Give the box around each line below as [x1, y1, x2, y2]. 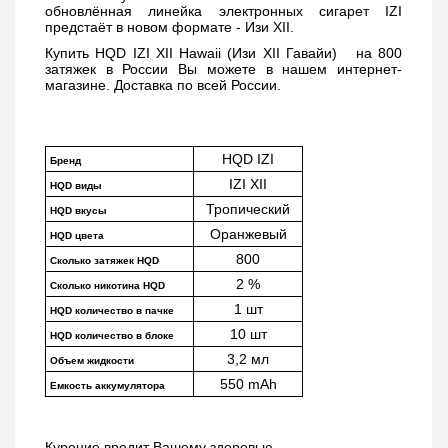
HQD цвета [50, 230, 104, 242]
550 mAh [219, 376, 277, 393]
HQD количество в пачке [50, 305, 174, 317]
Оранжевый [209, 226, 287, 243]
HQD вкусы [50, 205, 107, 217]
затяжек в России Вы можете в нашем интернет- [45, 61, 402, 78]
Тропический [206, 201, 290, 218]
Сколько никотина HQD [50, 280, 165, 292]
